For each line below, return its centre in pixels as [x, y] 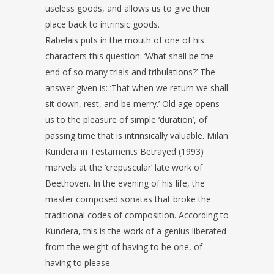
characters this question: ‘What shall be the [130, 56]
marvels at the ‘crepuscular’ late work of [124, 168]
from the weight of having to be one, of [124, 247]
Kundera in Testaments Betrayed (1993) [124, 152]
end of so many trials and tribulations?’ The [130, 72]
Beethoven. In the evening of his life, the [125, 183]
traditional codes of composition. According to [137, 215]
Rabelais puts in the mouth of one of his [125, 40]
